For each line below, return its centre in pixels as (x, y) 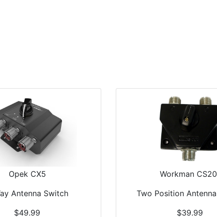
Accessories (186, 65)
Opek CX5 (27, 174)
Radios (135, 65)
